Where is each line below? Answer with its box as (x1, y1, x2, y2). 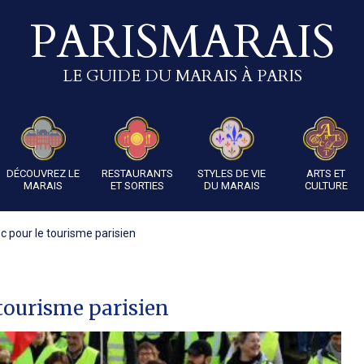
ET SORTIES (110, 180, 164, 192)
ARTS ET (306, 167, 345, 180)
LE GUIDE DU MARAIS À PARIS (62, 65, 302, 87)
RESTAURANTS (102, 167, 173, 180)
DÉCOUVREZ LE (6, 167, 80, 180)
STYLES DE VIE (197, 167, 266, 180)
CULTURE (304, 180, 348, 192)
